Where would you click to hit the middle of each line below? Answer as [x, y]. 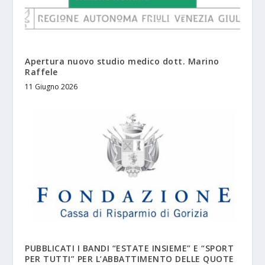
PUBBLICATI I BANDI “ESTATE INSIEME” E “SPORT [130, 248]
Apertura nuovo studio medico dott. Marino [122, 61]
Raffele [41, 72]
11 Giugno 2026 [51, 86]
